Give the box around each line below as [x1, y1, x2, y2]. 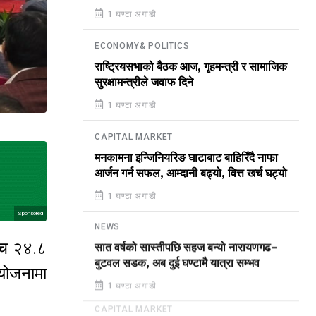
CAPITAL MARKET [95, 132, 174, 142]
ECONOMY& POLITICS [95, 41, 190, 51]
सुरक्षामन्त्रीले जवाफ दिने [95, 76, 193, 89]
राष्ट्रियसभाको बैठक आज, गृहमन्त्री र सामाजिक [95, 61, 287, 73]
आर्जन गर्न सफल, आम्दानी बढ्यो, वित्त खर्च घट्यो [95, 167, 287, 180]
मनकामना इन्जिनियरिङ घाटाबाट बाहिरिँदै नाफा [95, 152, 278, 164]
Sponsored [18, 209, 43, 217]
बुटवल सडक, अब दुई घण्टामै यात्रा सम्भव [95, 258, 260, 271]
